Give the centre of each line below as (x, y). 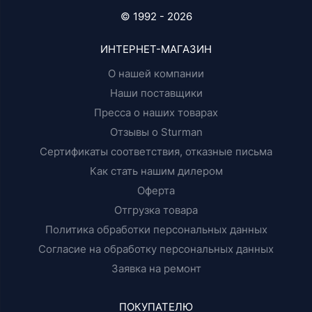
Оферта (156, 190)
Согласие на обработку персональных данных (156, 249)
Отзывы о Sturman (156, 132)
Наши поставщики (156, 93)
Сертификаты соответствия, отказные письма (156, 151)
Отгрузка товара (156, 210)
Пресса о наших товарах (156, 112)
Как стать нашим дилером (156, 171)
